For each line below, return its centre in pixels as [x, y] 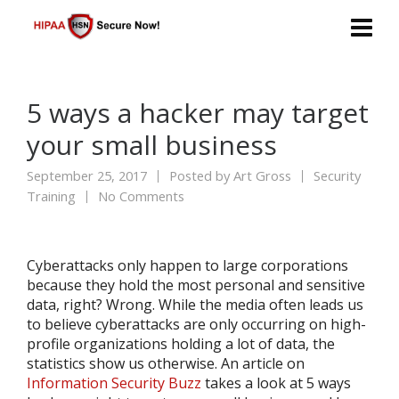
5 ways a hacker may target [198, 113]
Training [51, 196]
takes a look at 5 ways [276, 383]
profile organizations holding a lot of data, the [181, 344]
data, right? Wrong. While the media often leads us [195, 305]
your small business [152, 145]
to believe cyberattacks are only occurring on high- [196, 324]
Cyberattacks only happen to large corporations [187, 265]
